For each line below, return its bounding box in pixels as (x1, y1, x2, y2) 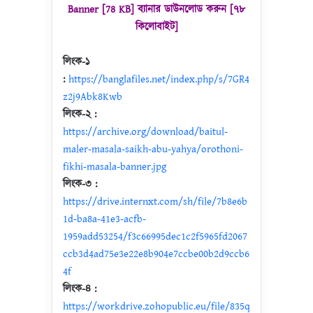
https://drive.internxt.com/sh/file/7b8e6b (63, 194, 247, 209)
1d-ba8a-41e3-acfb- (63, 212, 146, 226)
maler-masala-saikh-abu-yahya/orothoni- (63, 142, 243, 156)
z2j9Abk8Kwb (63, 89, 122, 104)
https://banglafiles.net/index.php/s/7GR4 (68, 72, 249, 87)
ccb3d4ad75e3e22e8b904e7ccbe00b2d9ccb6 (63, 247, 249, 261)
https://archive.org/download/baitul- (63, 124, 228, 139)
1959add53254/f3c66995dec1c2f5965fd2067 (63, 229, 247, 244)
